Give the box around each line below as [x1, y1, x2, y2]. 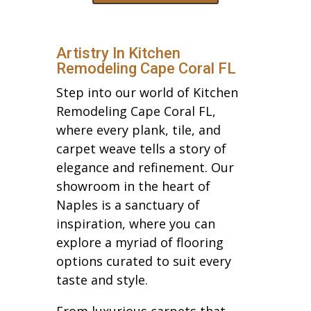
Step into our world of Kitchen [56, 83, 238, 101]
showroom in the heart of [56, 177, 210, 194]
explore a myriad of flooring [56, 233, 224, 251]
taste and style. [56, 271, 148, 288]
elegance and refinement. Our [56, 158, 234, 176]
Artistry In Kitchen [56, 44, 180, 62]
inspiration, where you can [56, 215, 215, 232]
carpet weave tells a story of [56, 140, 226, 157]
